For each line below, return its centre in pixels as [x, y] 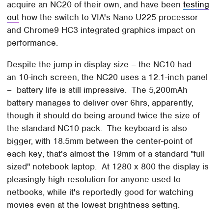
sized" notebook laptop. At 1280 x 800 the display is [108, 167]
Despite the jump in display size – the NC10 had [99, 65]
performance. [33, 43]
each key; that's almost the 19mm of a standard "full [106, 154]
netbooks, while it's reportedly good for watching [100, 192]
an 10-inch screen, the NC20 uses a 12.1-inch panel [108, 77]
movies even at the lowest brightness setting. [95, 205]
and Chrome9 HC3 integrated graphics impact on [101, 30]
